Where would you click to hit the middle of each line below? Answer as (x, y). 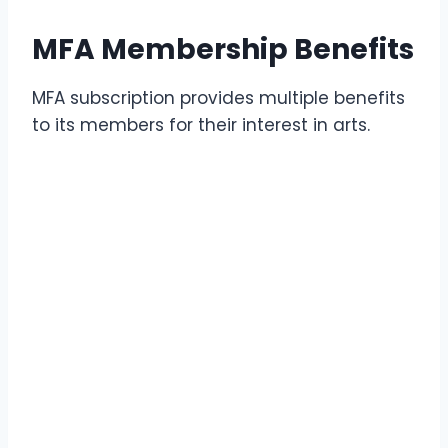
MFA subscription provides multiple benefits (218, 97)
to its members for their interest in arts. (203, 124)
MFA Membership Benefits (223, 49)
